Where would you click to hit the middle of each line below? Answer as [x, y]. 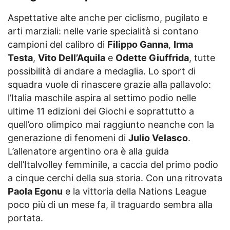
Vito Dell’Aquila [72, 57]
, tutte [202, 57]
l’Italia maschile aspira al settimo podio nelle [102, 98]
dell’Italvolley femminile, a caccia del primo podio [113, 164]
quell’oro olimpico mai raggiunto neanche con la [111, 124]
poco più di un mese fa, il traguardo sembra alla [110, 204]
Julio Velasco [158, 138]
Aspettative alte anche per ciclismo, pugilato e [108, 17]
